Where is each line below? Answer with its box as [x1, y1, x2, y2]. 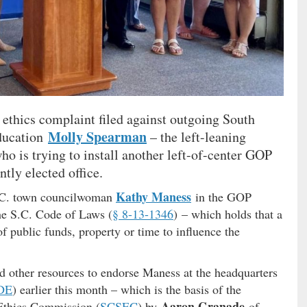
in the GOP [191, 188, 251, 205]
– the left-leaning [147, 127, 246, 146]
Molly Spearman [48, 126, 147, 147]
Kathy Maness [116, 187, 191, 206]
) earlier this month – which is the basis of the [12, 280, 241, 297]
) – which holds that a [173, 205, 282, 222]
